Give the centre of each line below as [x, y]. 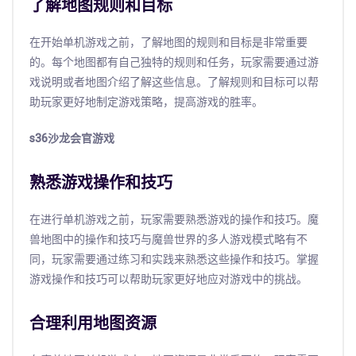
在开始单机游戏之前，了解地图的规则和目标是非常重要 [168, 42]
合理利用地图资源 [93, 323]
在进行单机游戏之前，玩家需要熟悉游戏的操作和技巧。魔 [174, 219]
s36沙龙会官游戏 [72, 138]
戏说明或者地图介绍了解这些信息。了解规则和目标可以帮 [174, 82]
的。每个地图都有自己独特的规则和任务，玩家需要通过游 [174, 62]
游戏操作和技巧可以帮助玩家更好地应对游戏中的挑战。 [168, 279]
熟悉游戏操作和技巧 [101, 182]
